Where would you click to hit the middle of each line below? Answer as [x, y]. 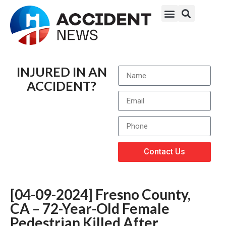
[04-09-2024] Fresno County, [100, 194]
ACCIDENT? [62, 86]
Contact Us [164, 152]
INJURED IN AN [62, 72]
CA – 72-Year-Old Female [90, 208]
